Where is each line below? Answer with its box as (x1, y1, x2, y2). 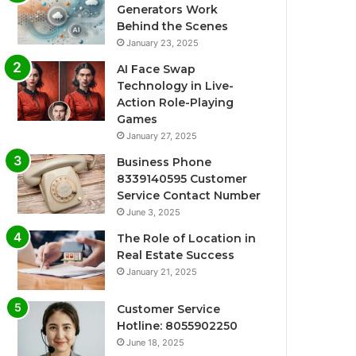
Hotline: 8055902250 (117, 319, 238, 334)
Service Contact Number (117, 188, 261, 203)
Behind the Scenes (117, 19, 229, 34)
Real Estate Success (117, 248, 235, 263)
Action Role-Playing (117, 95, 234, 110)
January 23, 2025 (126, 37, 199, 49)
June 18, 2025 (126, 337, 185, 349)
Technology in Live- (117, 79, 234, 94)
